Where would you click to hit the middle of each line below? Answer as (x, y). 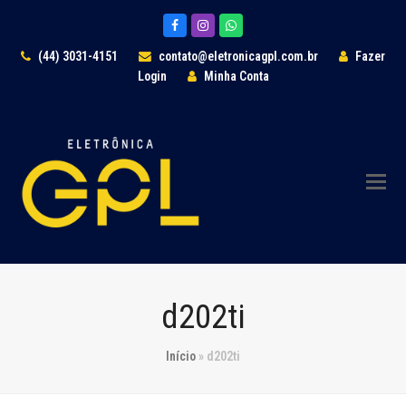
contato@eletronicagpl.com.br (238, 56)
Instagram (235, 24)
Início (181, 356)
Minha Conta (236, 76)
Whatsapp (261, 24)
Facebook (204, 24)
